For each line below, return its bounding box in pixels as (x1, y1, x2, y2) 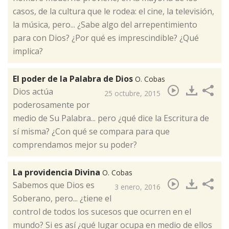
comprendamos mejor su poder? (13, 139, 137, 151)
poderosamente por (13, 99, 90, 111)
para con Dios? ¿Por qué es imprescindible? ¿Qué (13, 32, 199, 44)
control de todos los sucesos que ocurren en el (13, 206, 191, 218)
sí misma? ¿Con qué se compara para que (13, 126, 170, 138)
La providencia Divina (13, 167, 102, 178)
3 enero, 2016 (114, 182, 161, 192)
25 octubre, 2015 (104, 88, 161, 99)
